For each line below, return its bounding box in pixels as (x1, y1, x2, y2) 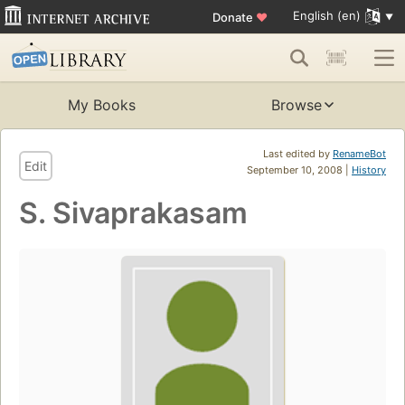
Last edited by (263, 147, 333, 161)
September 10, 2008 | (247, 164, 352, 177)
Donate (212, 9, 256, 24)
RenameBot (333, 147, 386, 161)
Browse (271, 96, 322, 115)
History (352, 164, 386, 177)
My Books (67, 96, 136, 115)
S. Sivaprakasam (19, 195, 248, 231)
